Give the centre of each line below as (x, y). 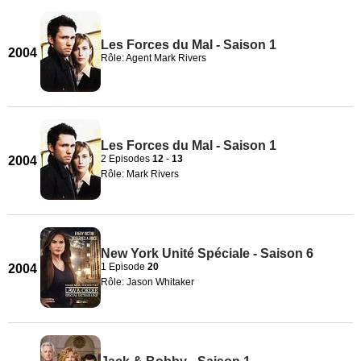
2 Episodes (127, 158)
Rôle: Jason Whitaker (147, 282)
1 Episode (124, 266)
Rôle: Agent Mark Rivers (154, 58)
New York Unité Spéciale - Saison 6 (207, 253)
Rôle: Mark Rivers (140, 174)
